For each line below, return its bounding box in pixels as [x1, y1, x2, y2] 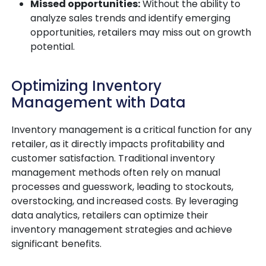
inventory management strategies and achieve [11, 223, 232, 237]
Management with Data [11, 93, 186, 113]
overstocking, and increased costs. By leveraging [11, 194, 238, 208]
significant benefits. [11, 237, 102, 251]
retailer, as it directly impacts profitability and [11, 137, 224, 151]
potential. [30, 40, 75, 54]
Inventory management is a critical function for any [11, 123, 252, 137]
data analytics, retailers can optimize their [11, 208, 208, 223]
